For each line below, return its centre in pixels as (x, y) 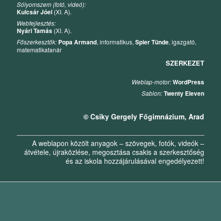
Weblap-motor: (151, 82)
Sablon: (152, 93)
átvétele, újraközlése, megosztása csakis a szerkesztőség (114, 152)
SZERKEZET (185, 63)
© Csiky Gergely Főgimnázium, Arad (144, 116)
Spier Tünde (152, 42)
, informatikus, (116, 41)
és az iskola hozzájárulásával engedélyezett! (135, 161)
